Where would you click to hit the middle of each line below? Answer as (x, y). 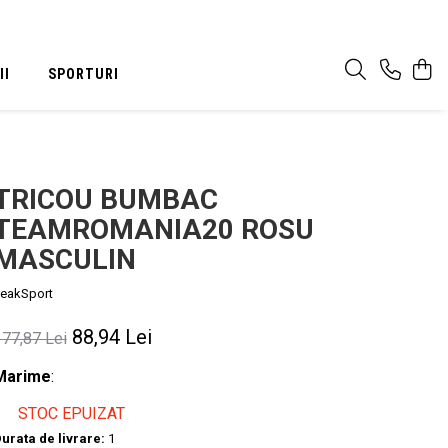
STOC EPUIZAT (69, 413)
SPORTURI (84, 73)
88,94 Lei (111, 337)
